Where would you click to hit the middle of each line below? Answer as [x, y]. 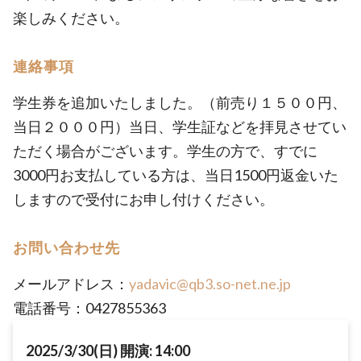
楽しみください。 [71, 18]
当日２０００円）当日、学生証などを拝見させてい [180, 127]
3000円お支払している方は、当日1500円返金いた [176, 175]
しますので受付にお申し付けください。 [143, 199]
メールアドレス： [71, 284]
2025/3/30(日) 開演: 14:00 [108, 351]
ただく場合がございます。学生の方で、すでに [165, 151]
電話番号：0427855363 [89, 308]
